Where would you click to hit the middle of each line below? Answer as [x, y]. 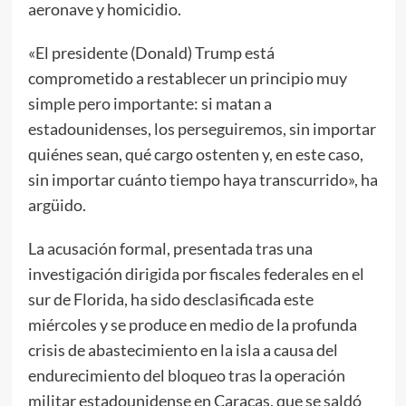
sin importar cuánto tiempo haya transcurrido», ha [203, 179]
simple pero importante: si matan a [150, 103]
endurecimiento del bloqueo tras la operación [186, 375]
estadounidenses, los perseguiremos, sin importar [202, 128]
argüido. [57, 204]
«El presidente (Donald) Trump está [151, 52]
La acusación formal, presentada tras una [170, 248]
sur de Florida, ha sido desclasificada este [170, 299]
